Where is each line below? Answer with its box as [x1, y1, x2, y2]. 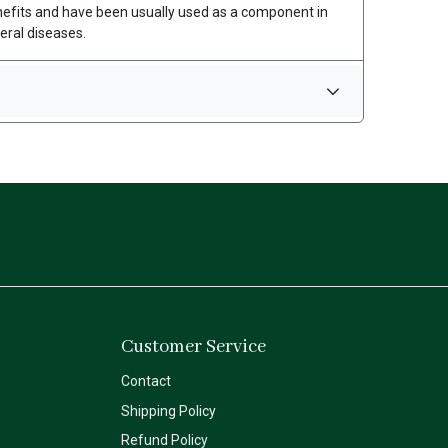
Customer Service [121, 335, 267, 360]
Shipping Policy [121, 402, 217, 419]
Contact [121, 373, 172, 390]
